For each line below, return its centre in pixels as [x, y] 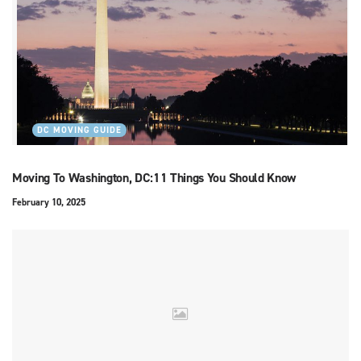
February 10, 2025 [49, 203]
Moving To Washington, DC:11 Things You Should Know [154, 178]
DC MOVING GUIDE [79, 131]
